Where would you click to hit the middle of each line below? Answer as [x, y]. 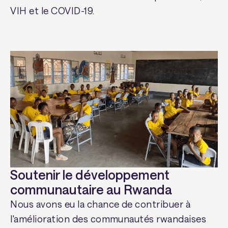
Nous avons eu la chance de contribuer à [101, 204]
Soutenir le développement [90, 175]
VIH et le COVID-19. [52, 10]
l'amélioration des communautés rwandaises [108, 219]
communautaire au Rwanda [91, 190]
